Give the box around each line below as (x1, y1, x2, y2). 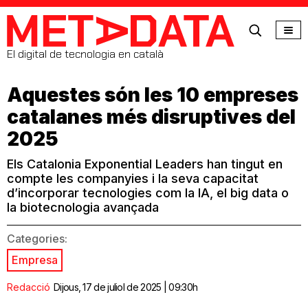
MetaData (7, 16, 106, 43)
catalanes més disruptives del (7, 105, 296, 129)
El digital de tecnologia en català (7, 47, 164, 61)
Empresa (12, 252, 58, 267)
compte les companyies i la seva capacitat (7, 171, 258, 186)
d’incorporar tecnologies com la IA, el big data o (7, 186, 289, 200)
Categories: (7, 231, 67, 245)
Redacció (7, 280, 50, 293)
